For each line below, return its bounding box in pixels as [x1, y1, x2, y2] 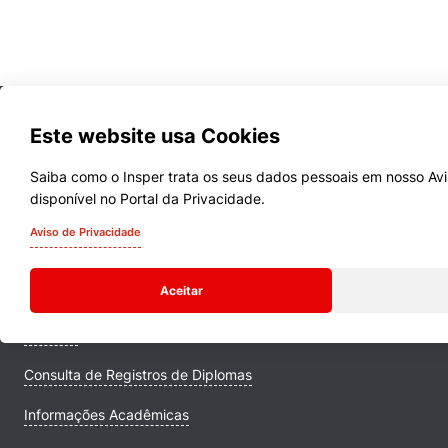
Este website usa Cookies [30, 124, 280, 148]
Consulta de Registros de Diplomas [24, 365, 252, 383]
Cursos [24, 204, 69, 222]
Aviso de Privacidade [30, 225, 141, 239]
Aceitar [159, 283, 203, 298]
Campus [24, 325, 78, 343]
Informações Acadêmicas [24, 405, 189, 423]
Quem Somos [24, 244, 111, 262]
